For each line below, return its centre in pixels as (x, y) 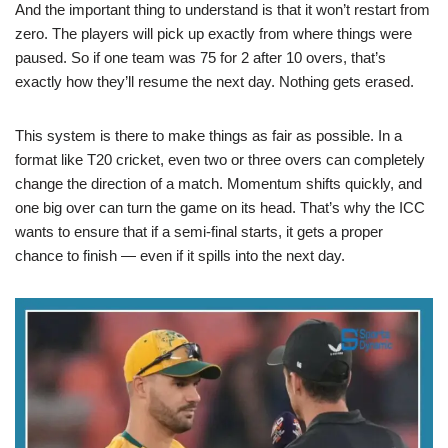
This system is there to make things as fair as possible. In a (208, 135)
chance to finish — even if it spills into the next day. (180, 255)
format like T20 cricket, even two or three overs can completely (220, 159)
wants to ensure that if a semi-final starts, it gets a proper (199, 231)
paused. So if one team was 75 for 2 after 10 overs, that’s (200, 57)
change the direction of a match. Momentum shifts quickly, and (218, 183)
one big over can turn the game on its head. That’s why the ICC (220, 207)
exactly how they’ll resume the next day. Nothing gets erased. (214, 81)
